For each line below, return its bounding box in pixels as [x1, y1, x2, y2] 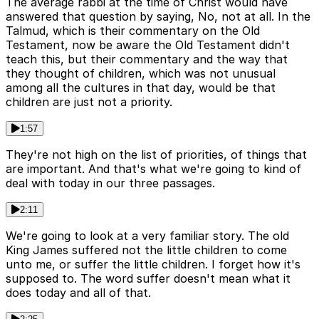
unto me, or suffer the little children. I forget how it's [6, 257, 300, 272]
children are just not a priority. [6, 95, 172, 110]
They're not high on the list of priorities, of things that [6, 147, 307, 162]
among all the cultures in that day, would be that [6, 80, 276, 95]
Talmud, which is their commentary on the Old [6, 23, 260, 38]
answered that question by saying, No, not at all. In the [6, 9, 310, 24]
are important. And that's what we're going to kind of [6, 162, 301, 177]
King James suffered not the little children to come [6, 243, 287, 258]
